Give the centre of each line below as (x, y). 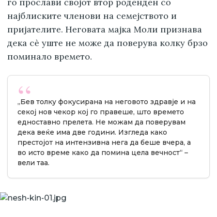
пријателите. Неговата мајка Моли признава (105, 30)
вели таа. (33, 163)
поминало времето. (50, 57)
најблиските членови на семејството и (92, 16)
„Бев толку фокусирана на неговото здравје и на (107, 102)
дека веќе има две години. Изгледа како (92, 132)
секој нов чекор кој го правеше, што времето (101, 112)
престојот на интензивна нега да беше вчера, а (104, 143)
